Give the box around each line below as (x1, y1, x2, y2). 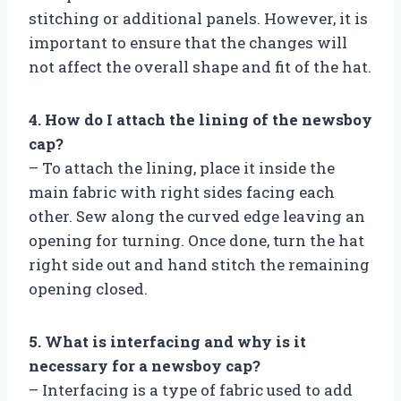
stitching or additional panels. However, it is (29, 7, 368, 29)
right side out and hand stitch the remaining (29, 253, 370, 275)
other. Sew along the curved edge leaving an (29, 205, 365, 226)
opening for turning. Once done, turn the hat (29, 229, 364, 251)
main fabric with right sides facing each (29, 181, 335, 202)
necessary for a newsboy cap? (29, 354, 260, 376)
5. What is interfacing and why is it (29, 330, 306, 352)
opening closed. (29, 277, 148, 299)
